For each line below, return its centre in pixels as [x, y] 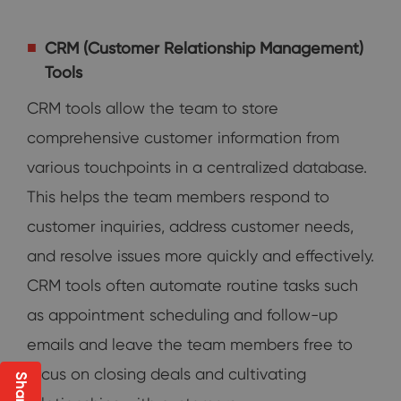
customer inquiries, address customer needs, [190, 226]
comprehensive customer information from [183, 137]
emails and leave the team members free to [190, 344]
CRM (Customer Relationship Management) [204, 47]
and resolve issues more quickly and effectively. [200, 255]
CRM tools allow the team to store [153, 107]
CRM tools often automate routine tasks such [192, 285]
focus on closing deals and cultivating [166, 373]
